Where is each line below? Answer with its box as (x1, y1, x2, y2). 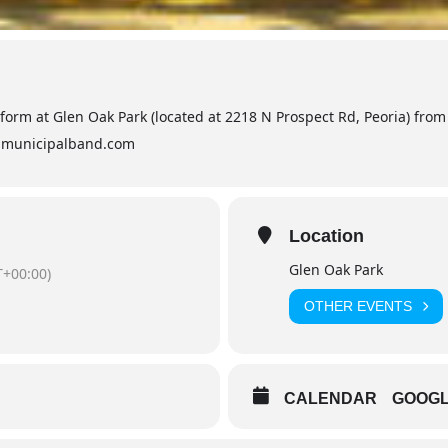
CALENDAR (284, 389, 377, 407)
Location (289, 225, 364, 246)
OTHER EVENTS (304, 298, 412, 315)
